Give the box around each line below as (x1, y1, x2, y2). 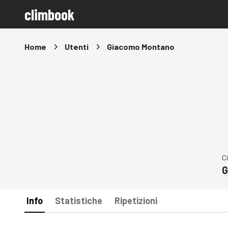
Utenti (65, 42, 89, 51)
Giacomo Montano (107, 42, 175, 51)
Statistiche (55, 195, 102, 206)
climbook (24, 5, 74, 23)
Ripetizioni (115, 195, 157, 206)
